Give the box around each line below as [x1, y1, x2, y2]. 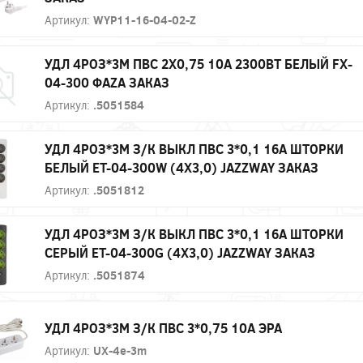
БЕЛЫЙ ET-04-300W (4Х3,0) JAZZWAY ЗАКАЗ [45, 158, 318, 176]
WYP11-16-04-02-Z [93, 11, 196, 28]
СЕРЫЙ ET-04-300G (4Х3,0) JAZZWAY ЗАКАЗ [45, 243, 315, 261]
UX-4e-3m [93, 343, 147, 359]
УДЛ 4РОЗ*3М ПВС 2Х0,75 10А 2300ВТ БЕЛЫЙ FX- [45, 54, 352, 72]
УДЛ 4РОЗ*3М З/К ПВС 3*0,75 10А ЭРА [45, 319, 282, 337]
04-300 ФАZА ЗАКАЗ [45, 73, 169, 91]
